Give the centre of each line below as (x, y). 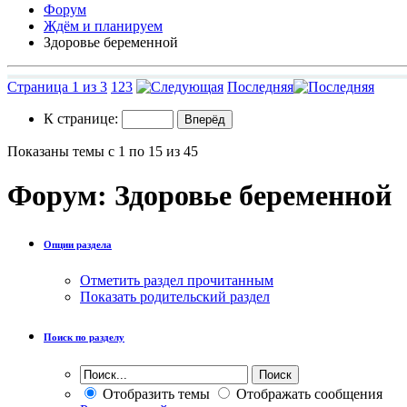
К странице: (83, 118)
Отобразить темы (154, 393)
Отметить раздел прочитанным (177, 280)
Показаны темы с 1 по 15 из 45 (103, 151)
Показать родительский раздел (175, 296)
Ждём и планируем (103, 25)
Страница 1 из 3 (57, 86)
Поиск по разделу (84, 337)
